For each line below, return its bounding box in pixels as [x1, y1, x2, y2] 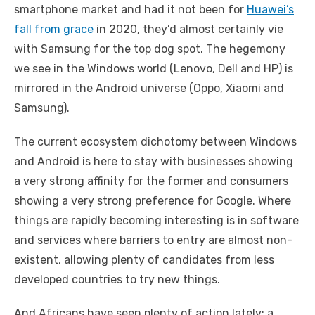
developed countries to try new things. [14, 273, 220, 287]
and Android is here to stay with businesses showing [14, 155, 293, 169]
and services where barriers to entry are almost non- [14, 233, 292, 247]
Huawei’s [247, 3, 294, 17]
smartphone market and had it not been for [14, 3, 247, 17]
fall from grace [14, 22, 94, 37]
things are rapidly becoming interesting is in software [14, 214, 299, 228]
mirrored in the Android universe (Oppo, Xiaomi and [14, 82, 284, 96]
